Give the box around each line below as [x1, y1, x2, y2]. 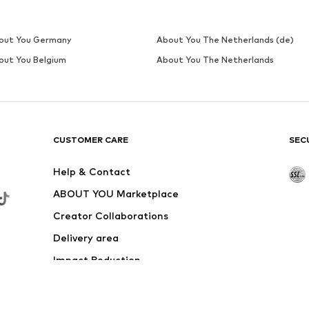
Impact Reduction [53, 254, 141, 266]
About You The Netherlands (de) [156, 34, 294, 46]
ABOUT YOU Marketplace [53, 188, 179, 200]
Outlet [53, 276, 86, 288]
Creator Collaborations [53, 210, 169, 222]
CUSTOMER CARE [53, 134, 129, 146]
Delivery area [53, 232, 119, 244]
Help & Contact [53, 166, 131, 178]
